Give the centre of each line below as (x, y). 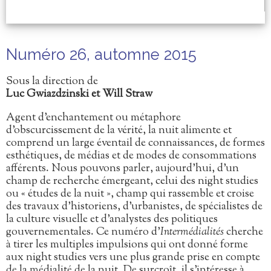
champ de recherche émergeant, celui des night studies (132, 181)
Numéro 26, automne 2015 (101, 54)
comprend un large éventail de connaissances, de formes (135, 143)
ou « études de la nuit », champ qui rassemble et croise (130, 194)
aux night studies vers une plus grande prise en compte (133, 257)
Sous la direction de (52, 81)
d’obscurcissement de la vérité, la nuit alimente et (119, 130)
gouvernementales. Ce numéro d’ (83, 232)
